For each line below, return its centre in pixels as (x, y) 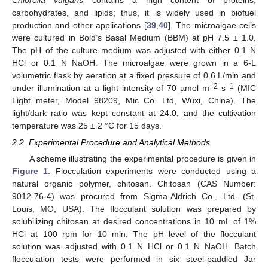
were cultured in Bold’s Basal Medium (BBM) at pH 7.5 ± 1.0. (134, 37)
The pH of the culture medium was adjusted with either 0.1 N (134, 50)
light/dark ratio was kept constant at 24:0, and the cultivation (134, 113)
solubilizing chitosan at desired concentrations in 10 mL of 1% (134, 221)
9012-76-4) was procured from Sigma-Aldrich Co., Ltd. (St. (134, 196)
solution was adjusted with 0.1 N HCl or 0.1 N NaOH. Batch (134, 246)
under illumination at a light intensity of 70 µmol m (111, 88)
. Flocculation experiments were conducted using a (152, 171)
